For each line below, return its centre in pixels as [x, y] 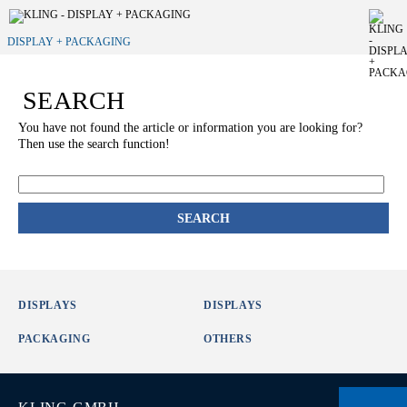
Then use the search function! [94, 144]
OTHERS [228, 339]
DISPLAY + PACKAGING [69, 42]
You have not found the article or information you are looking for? [190, 128]
